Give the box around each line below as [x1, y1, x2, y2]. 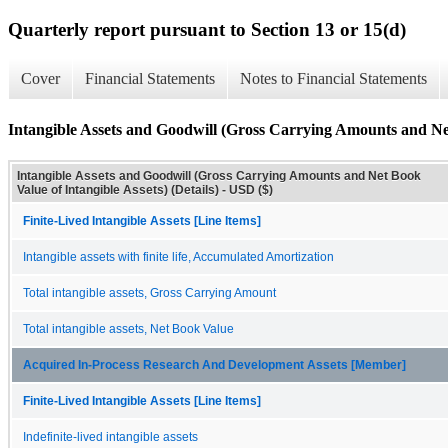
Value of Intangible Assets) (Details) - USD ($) [17, 182, 273, 197]
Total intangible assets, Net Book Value [23, 322, 234, 335]
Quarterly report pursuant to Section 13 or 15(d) [8, 18, 406, 40]
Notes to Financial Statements [240, 70, 427, 88]
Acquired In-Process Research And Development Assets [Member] [23, 358, 406, 371]
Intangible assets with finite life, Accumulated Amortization [23, 250, 334, 263]
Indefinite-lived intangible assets [23, 430, 198, 443]
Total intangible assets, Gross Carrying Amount [23, 286, 276, 299]
